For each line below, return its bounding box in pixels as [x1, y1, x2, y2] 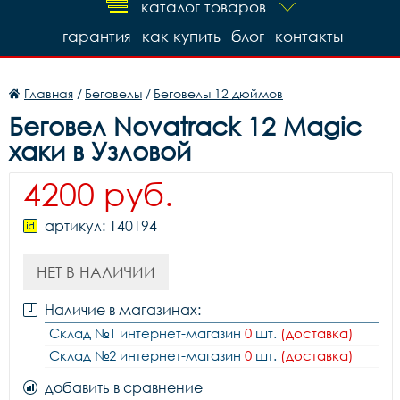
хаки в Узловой [9, 136, 191, 166]
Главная [24, 86, 73, 101]
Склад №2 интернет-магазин [49, 347, 245, 363]
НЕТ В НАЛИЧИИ [37, 262, 155, 281]
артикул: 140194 [45, 217, 157, 235]
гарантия [62, 27, 131, 46]
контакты [275, 27, 343, 46]
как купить [142, 27, 221, 46]
